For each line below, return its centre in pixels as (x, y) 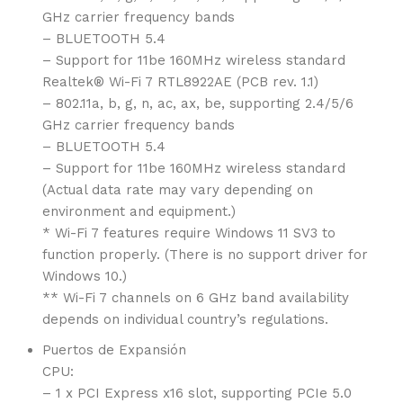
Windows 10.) (85, 276)
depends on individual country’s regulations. (185, 319)
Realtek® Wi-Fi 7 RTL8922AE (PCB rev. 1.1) (180, 82)
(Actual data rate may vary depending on (178, 190)
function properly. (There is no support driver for (205, 255)
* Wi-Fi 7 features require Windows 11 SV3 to (189, 233)
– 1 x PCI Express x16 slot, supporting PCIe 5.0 (197, 393)
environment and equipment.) (139, 211)
